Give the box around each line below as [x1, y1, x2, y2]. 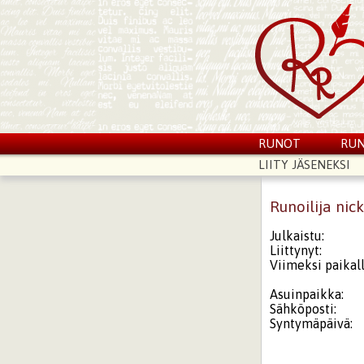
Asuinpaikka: [270, 286, 344, 301]
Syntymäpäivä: [270, 315, 353, 331]
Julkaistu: [270, 227, 325, 243]
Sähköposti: [270, 301, 337, 316]
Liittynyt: [270, 242, 323, 258]
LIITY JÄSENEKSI [258, 158, 350, 171]
